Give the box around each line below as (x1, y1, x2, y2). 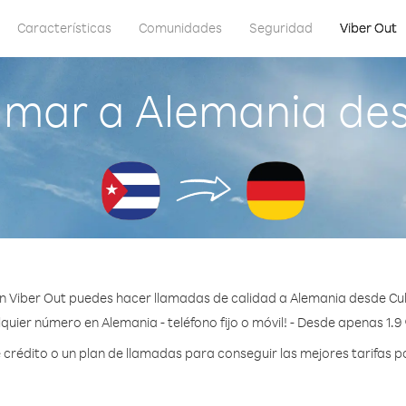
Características (17, 19, 111, 36)
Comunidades (139, 19, 222, 36)
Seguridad (249, 19, 313, 36)
